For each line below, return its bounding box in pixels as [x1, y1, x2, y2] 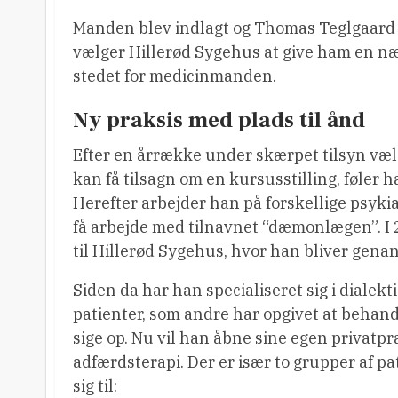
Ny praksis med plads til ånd [73, 106, 365, 134]
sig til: [73, 376, 117, 396]
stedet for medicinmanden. [73, 66, 276, 86]
